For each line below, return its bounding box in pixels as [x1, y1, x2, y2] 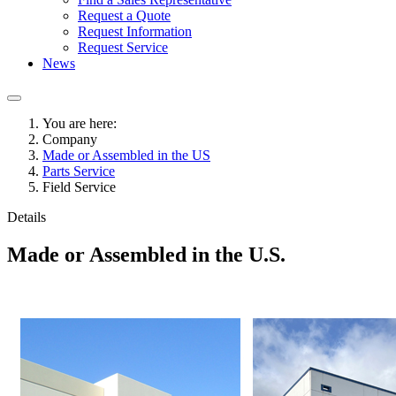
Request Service [78, 40, 168, 55]
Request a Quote [78, 8, 171, 23]
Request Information [78, 24, 192, 39]
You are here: [42, 116, 124, 131]
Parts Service [42, 164, 115, 179]
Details [7, 209, 46, 225]
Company [42, 132, 97, 147]
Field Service [42, 179, 116, 194]
